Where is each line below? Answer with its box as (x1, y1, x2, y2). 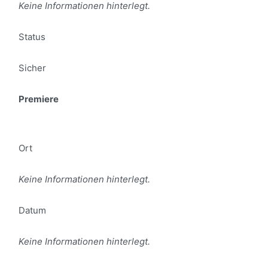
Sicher (19, 62, 46, 74)
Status (19, 31, 45, 42)
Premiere (19, 93, 59, 105)
